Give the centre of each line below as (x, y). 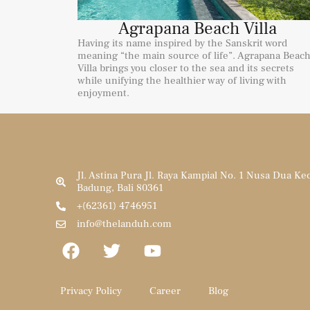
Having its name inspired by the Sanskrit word (182, 43)
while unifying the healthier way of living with (182, 80)
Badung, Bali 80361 (120, 188)
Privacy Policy (91, 291)
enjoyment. (103, 93)
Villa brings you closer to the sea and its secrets (186, 68)
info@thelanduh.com (125, 224)
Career (165, 291)
